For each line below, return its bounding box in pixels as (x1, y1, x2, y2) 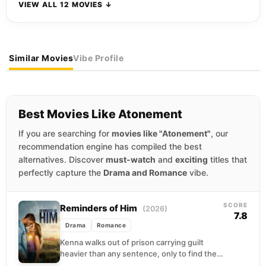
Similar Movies (9, 52, 73, 63)
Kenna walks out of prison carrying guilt (60, 237, 204, 248)
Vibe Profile (73, 52, 123, 63)
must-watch (106, 154, 156, 164)
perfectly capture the (18, 167, 103, 178)
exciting (175, 154, 208, 164)
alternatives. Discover (18, 154, 106, 164)
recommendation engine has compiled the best (18, 141, 202, 151)
